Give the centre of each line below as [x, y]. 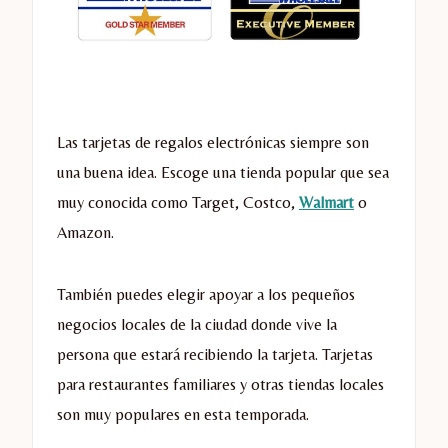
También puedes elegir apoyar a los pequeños [206, 295]
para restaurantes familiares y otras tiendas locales [220, 385]
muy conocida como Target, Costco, [178, 203]
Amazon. [85, 233]
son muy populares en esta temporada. [183, 415]
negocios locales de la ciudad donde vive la [197, 325]
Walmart [326, 203]
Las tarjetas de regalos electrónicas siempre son [213, 143]
